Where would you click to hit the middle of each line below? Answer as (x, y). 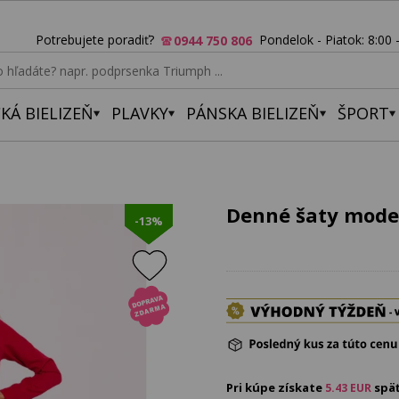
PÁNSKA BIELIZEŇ (253, 113)
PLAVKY (140, 113)
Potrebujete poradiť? (98, 40)
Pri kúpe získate (276, 387)
